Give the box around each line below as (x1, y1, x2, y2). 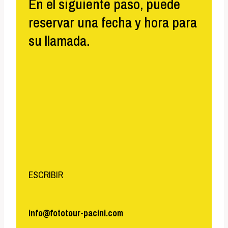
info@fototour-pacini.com (28, 207, 123, 219)
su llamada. (28, 31, 90, 50)
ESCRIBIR (28, 169, 63, 181)
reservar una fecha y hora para (28, 12, 197, 32)
